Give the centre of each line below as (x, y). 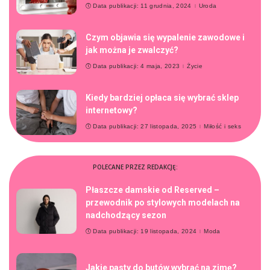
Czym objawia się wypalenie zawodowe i (165, 38)
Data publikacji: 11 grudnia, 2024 (142, 6)
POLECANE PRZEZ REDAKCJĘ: (135, 167)
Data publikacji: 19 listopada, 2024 (145, 231)
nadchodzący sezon (126, 215)
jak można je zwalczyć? (132, 50)
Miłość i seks (222, 127)
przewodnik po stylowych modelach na (163, 203)
